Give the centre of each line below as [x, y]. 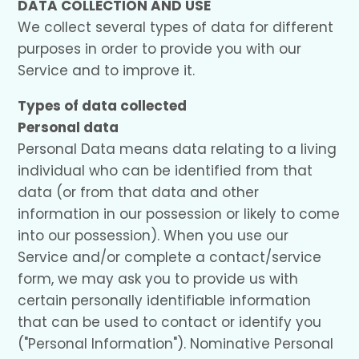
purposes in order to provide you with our [160, 49]
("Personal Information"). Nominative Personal [176, 344]
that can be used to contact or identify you [170, 323]
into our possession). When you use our [153, 236]
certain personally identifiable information [165, 301]
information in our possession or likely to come [179, 214]
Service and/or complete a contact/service [170, 258]
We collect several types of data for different [176, 28]
